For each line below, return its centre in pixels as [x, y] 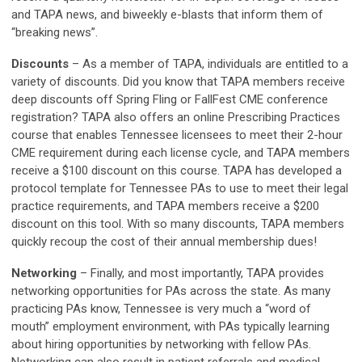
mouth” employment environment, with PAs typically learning [170, 326]
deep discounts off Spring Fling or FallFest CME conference [170, 99]
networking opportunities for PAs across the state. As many [171, 291]
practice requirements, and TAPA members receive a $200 [165, 206]
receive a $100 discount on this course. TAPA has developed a [177, 170]
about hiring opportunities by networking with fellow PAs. [161, 344]
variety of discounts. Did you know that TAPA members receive [178, 82]
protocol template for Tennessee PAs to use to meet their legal [180, 188]
